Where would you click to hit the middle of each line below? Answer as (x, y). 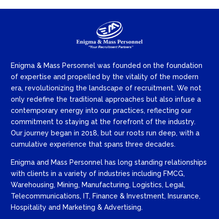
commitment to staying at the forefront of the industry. (103, 121)
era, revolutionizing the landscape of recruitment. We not (106, 88)
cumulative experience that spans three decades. (93, 144)
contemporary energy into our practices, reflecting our (101, 110)
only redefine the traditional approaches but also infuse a (106, 99)
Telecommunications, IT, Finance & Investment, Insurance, (106, 196)
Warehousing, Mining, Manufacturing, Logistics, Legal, (98, 185)
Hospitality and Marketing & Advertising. (77, 207)
